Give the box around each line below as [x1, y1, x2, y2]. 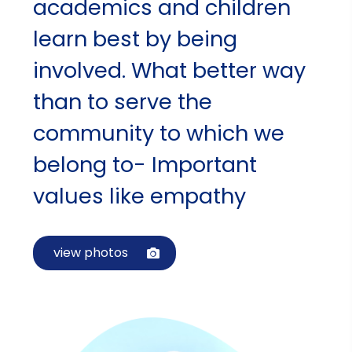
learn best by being [33, 24, 238, 53]
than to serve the [33, 86, 213, 116]
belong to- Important [33, 149, 258, 179]
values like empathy [33, 181, 247, 211]
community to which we [33, 118, 285, 148]
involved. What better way [33, 55, 306, 85]
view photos [53, 243, 129, 262]
